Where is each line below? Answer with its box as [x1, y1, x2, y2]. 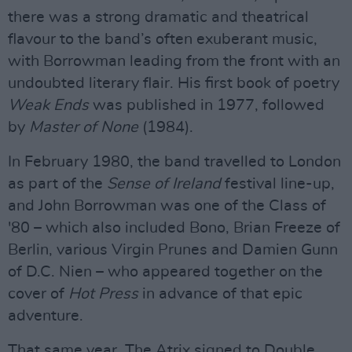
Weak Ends [8, 97, 89, 113]
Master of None [29, 119, 138, 135]
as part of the [8, 176, 107, 192]
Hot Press [68, 286, 138, 302]
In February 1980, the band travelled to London [8, 154, 341, 170]
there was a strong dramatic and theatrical [8, 9, 309, 25]
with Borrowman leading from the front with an [8, 53, 340, 69]
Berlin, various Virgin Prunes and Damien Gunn [8, 242, 338, 258]
